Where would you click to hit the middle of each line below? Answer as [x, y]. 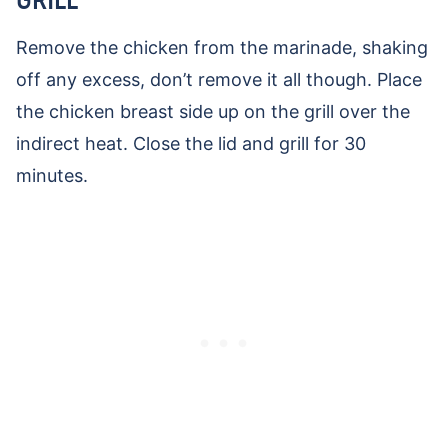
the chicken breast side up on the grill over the [213, 112]
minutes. [54, 176]
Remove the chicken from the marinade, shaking [222, 48]
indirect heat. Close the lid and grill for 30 [191, 144]
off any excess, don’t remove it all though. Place [219, 80]
